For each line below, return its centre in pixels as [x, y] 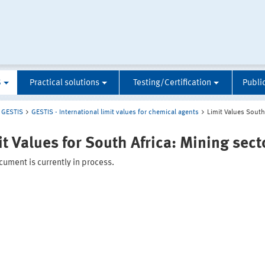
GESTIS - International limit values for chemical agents [115, 113]
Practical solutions [64, 83]
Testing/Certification [172, 83]
